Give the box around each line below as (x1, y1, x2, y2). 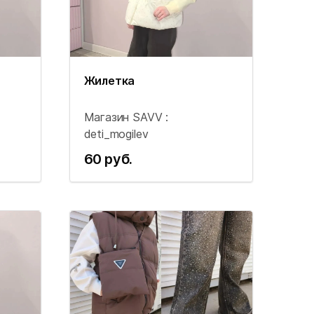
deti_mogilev (83, 127, 149, 141)
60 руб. (83, 151, 133, 168)
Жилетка (83, 74, 135, 88)
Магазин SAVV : (83, 110, 169, 124)
